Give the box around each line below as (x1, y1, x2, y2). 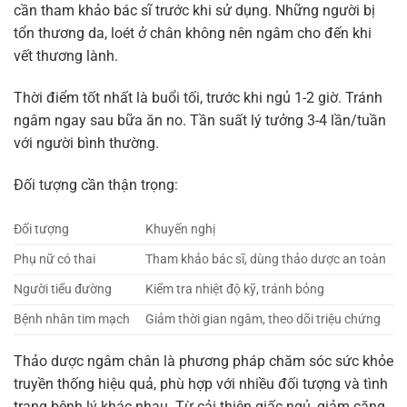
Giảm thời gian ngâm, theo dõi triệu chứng (145, 311, 382, 327)
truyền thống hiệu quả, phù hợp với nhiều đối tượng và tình (14, 374, 388, 392)
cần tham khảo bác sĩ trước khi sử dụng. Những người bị (14, 2, 375, 20)
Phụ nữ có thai (14, 251, 95, 267)
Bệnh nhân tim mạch (14, 311, 130, 327)
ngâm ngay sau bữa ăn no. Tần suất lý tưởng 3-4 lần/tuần (14, 112, 386, 130)
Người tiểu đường (14, 281, 112, 297)
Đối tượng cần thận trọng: (14, 175, 178, 194)
